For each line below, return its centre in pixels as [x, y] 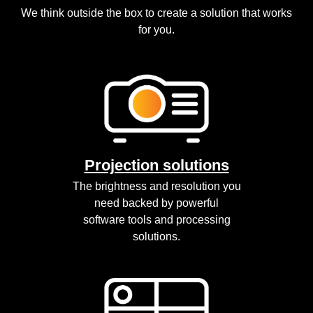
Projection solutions [156, 166]
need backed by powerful [156, 203]
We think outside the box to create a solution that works [156, 13]
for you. [156, 29]
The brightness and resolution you [156, 187]
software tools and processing [156, 220]
